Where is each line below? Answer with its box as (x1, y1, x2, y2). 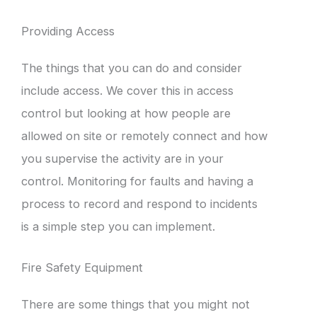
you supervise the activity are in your (21, 151, 224, 166)
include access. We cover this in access (21, 83, 234, 98)
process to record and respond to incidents (21, 197, 258, 211)
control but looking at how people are (21, 106, 231, 120)
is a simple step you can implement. (21, 219, 215, 234)
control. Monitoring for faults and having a (21, 174, 253, 188)
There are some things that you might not (21, 297, 250, 312)
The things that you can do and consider (21, 61, 242, 75)
